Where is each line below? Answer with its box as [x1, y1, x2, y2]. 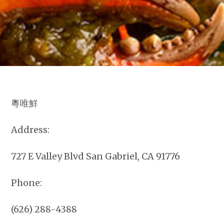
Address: [11, 124, 50, 135]
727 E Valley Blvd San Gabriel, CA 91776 [11, 150, 180, 162]
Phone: [11, 177, 42, 188]
